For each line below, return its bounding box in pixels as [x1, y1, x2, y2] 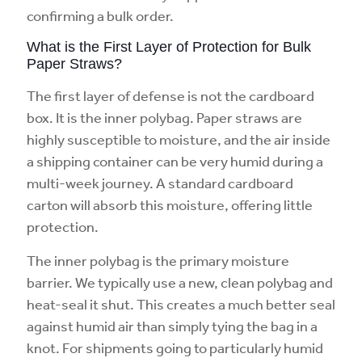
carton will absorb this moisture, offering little [27, 196, 313, 213]
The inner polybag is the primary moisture [27, 251, 289, 269]
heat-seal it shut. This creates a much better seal [27, 295, 335, 313]
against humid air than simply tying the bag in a [27, 317, 318, 335]
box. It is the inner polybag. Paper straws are [27, 108, 302, 126]
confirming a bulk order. [27, 6, 174, 24]
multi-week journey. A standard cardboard [27, 174, 293, 192]
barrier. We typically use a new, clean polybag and [27, 273, 333, 291]
